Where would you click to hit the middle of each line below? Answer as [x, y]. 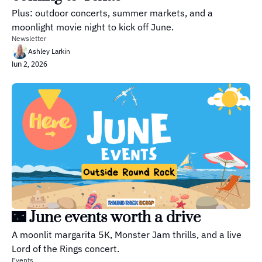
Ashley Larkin [49, 51]
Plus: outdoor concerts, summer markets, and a [112, 13]
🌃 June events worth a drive [106, 218]
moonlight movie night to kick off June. [93, 27]
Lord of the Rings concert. [65, 248]
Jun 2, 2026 [30, 64]
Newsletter [29, 39]
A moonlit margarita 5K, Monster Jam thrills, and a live [127, 234]
